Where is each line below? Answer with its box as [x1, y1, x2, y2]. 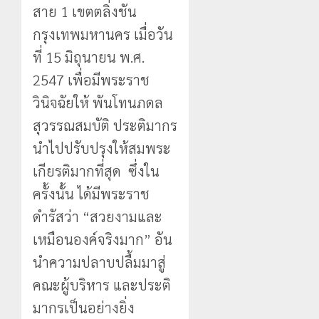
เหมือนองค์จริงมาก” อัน [33, 229, 172, 249]
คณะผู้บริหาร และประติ [33, 275, 171, 294]
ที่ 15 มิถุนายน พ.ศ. [33, 47, 145, 66]
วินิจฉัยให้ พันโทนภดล [33, 93, 163, 112]
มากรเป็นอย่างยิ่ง [33, 298, 135, 317]
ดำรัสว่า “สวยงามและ [33, 206, 162, 226]
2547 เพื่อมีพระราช [33, 70, 150, 89]
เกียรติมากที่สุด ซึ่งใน [33, 161, 159, 180]
